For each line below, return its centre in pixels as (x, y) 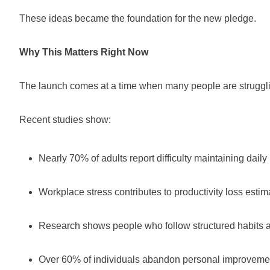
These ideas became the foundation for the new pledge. (138, 18)
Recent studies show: (65, 120)
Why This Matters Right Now (84, 52)
